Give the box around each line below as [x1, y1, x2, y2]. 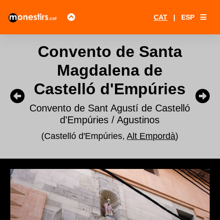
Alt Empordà [127, 131, 176, 141]
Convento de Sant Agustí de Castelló [29, 103, 191, 113]
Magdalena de [57, 61, 163, 79]
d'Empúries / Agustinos [60, 114, 160, 125]
